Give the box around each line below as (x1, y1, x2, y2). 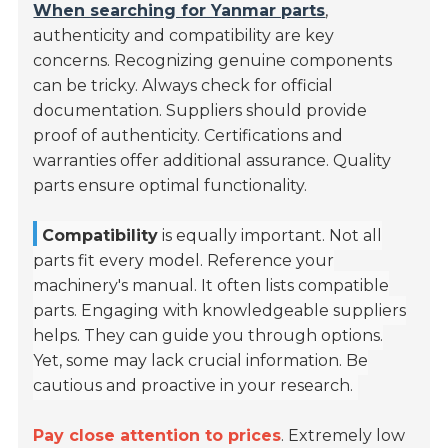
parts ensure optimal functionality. (33, 175, 308, 195)
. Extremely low (281, 425, 406, 445)
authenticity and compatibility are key (33, 25, 335, 45)
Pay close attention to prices (33, 425, 282, 445)
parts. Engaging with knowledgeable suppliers (33, 300, 407, 320)
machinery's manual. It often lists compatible (33, 275, 390, 295)
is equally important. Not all (158, 225, 383, 245)
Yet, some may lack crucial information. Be (33, 350, 369, 370)
